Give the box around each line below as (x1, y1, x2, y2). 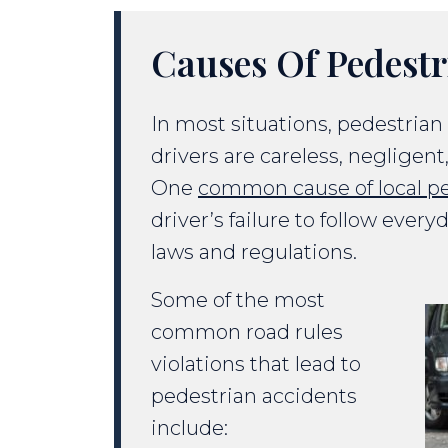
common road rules (151, 319, 343, 344)
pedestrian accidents (151, 383, 357, 408)
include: (151, 415, 228, 440)
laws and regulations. (151, 239, 357, 264)
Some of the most (151, 287, 325, 312)
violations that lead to (151, 351, 361, 376)
